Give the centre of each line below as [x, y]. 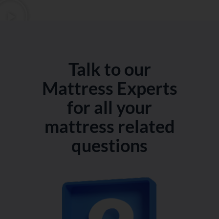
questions [109, 145]
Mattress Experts [109, 88]
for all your [109, 107]
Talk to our [109, 69]
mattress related [109, 126]
